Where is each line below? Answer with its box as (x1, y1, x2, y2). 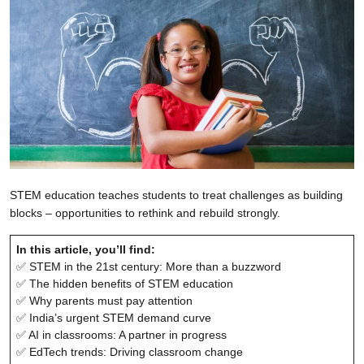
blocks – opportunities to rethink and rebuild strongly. (10, 206, 280, 219)
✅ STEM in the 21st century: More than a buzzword (16, 259, 281, 273)
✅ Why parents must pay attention (16, 293, 193, 307)
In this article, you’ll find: (16, 242, 155, 256)
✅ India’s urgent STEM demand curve (16, 310, 211, 324)
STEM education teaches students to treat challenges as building (10, 188, 343, 201)
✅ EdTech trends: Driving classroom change (16, 344, 243, 358)
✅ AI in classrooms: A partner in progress (16, 327, 227, 341)
